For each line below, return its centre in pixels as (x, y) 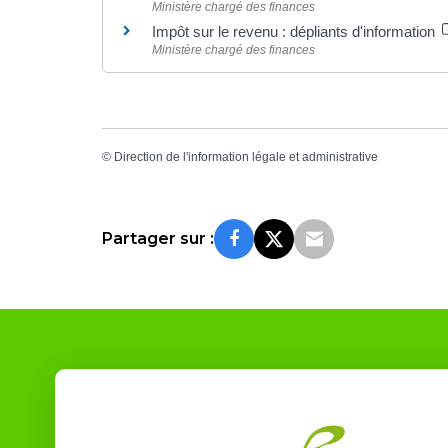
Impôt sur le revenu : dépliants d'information (295, 31)
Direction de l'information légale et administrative (246, 156)
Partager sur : (158, 239)
